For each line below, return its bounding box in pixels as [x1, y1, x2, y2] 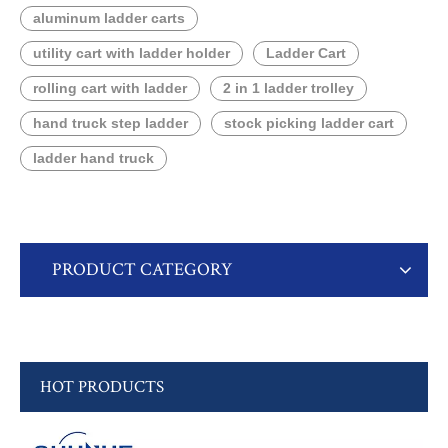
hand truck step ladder [33, 115, 188, 131]
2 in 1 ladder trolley [223, 80, 354, 96]
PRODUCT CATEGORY [52, 258, 232, 281]
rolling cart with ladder [33, 80, 187, 96]
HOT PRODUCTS [40, 376, 164, 398]
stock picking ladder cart [224, 115, 394, 131]
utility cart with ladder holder [33, 45, 230, 61]
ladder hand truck [33, 150, 154, 166]
